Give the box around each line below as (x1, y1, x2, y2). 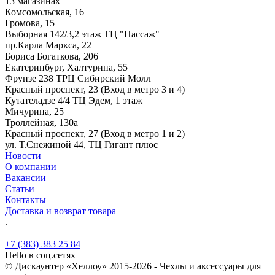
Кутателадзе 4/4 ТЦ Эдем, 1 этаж (5, 95, 142, 106)
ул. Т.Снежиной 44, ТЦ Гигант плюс (5, 139, 158, 150)
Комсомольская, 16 (5, 6, 84, 17)
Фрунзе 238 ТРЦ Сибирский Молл (5, 72, 151, 83)
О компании (5, 161, 56, 172)
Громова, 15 (5, 17, 55, 28)
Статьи (5, 183, 34, 194)
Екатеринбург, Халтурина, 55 (5, 61, 128, 72)
